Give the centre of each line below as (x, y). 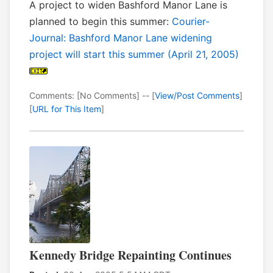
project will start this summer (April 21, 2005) (134, 55)
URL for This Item (67, 109)
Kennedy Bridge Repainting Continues (130, 255)
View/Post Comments (197, 96)
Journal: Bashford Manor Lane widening (121, 38)
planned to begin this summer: (101, 22)
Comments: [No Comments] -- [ (92, 96)
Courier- (191, 22)
